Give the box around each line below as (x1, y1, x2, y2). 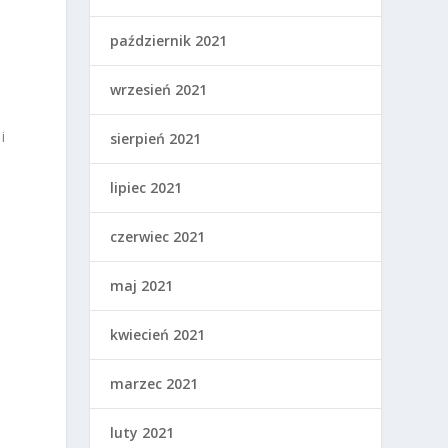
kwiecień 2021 (110, 325, 206, 344)
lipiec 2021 (110, 178, 183, 197)
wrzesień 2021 (110, 80, 208, 99)
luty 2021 (110, 423, 175, 442)
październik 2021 (110, 31, 228, 50)
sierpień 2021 (110, 129, 202, 148)
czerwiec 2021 (110, 227, 206, 246)
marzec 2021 (110, 374, 199, 393)
